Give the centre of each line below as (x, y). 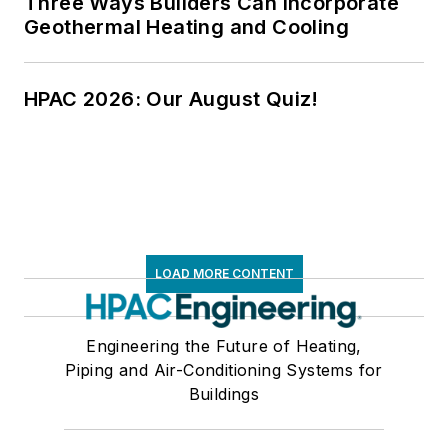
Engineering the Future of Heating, (224, 346)
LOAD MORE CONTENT (224, 274)
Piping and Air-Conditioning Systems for (224, 370)
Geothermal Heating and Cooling (186, 27)
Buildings (224, 394)
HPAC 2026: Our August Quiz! (171, 99)
